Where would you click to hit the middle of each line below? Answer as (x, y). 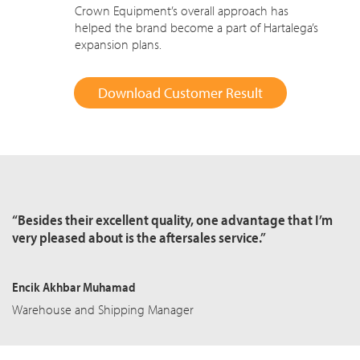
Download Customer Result (180, 93)
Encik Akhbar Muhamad (74, 287)
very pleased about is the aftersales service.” (139, 237)
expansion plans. (118, 44)
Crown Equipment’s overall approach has (182, 10)
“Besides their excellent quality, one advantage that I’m (172, 220)
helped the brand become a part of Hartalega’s (196, 27)
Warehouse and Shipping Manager (103, 309)
